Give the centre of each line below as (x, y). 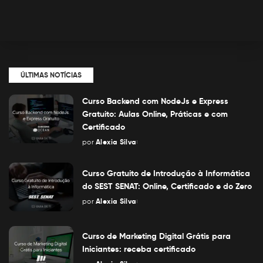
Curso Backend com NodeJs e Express (155, 101)
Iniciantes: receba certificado (139, 249)
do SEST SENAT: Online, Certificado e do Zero (167, 186)
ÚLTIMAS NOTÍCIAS (51, 75)
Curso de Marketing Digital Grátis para (156, 236)
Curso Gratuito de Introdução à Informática (166, 173)
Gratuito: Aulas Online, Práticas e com (155, 114)
